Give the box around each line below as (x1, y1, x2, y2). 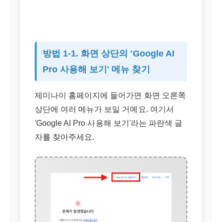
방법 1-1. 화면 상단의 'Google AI (43, 49, 174, 58)
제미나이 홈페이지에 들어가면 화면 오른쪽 (35, 91, 186, 100)
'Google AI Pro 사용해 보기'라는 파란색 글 (35, 119, 182, 127)
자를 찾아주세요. (35, 133, 95, 141)
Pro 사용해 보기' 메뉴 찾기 (43, 64, 150, 74)
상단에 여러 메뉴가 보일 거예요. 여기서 (35, 105, 174, 113)
